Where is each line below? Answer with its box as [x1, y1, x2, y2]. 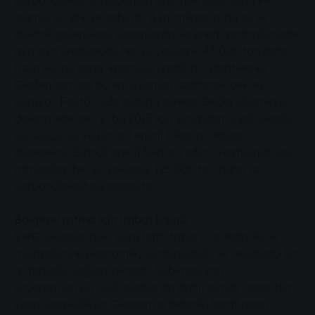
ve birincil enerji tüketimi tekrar [79, 128, 245, 143]
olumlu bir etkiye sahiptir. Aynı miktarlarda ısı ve [14, 10, 268, 25]
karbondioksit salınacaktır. [14, 179, 154, 193]
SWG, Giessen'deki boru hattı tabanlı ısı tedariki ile [14, 229, 279, 244]
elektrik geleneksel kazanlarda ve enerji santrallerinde [14, 27, 298, 41]
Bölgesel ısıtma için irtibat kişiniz [14, 212, 188, 227]
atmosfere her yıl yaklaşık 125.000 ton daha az [14, 162, 261, 176]
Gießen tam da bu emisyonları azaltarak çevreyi [14, 77, 268, 92]
